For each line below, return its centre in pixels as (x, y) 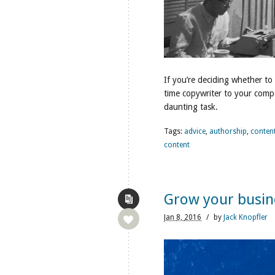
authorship (228, 131)
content (177, 145)
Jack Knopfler (246, 217)
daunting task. (191, 107)
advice (195, 131)
